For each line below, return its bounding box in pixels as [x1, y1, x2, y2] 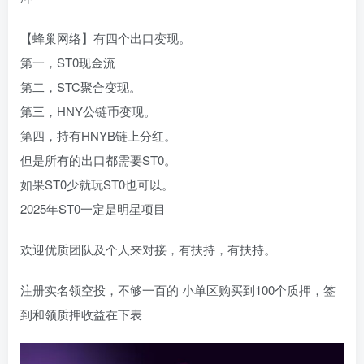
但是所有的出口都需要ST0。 [20, 151, 176, 168]
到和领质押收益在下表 [20, 305, 142, 323]
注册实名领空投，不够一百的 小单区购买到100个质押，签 [20, 281, 336, 298]
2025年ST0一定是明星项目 [20, 200, 166, 217]
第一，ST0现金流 [20, 54, 115, 71]
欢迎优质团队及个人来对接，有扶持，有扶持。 [20, 240, 276, 258]
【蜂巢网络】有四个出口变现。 [20, 29, 191, 46]
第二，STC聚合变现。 [20, 78, 141, 95]
